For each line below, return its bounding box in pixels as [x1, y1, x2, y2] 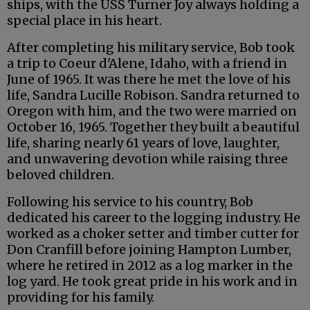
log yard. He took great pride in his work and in [7, 273, 298, 290]
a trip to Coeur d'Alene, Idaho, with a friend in [7, 55, 287, 72]
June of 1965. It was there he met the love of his [7, 71, 291, 88]
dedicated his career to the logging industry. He [7, 210, 300, 226]
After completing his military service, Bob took [7, 39, 295, 56]
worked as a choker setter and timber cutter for [7, 226, 299, 242]
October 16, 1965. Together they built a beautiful [7, 119, 300, 136]
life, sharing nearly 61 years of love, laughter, [7, 135, 280, 152]
